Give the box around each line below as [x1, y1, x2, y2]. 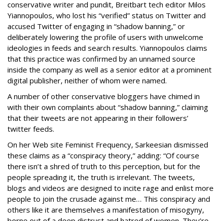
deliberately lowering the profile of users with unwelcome [7, 32, 203, 42]
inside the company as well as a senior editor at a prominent [7, 65, 212, 74]
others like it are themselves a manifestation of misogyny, [7, 205, 204, 215]
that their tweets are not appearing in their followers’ [7, 113, 188, 123]
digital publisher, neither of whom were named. [7, 75, 167, 85]
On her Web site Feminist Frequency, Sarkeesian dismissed [7, 140, 208, 149]
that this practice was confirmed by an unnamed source [7, 54, 195, 64]
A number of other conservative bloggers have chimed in [7, 91, 200, 101]
